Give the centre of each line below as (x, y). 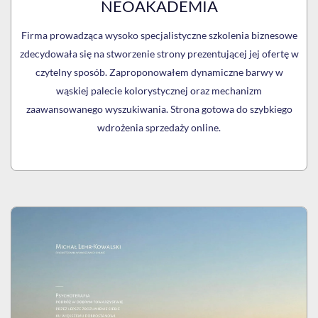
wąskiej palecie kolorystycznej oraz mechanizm (159, 91)
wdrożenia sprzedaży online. (159, 128)
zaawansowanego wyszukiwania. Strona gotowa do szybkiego (159, 109)
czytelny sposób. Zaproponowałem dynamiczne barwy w (159, 72)
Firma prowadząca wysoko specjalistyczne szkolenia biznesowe (159, 35)
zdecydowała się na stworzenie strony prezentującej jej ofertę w (159, 54)
